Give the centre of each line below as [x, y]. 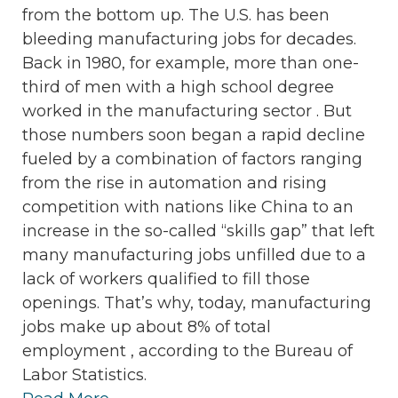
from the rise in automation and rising [175, 183]
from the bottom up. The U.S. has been [176, 16]
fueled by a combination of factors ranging [192, 159]
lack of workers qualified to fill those [166, 279]
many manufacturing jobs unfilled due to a [194, 255]
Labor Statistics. [84, 375]
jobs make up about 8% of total [147, 327]
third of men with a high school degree [178, 88]
